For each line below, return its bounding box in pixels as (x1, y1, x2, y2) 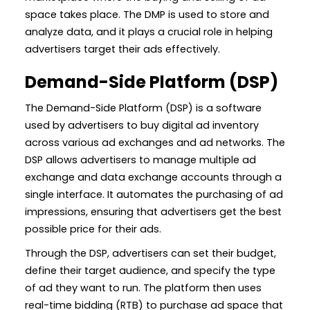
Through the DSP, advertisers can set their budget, (25, 246, 276, 260)
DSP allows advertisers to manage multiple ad (25, 152, 256, 167)
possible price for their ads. (25, 221, 161, 236)
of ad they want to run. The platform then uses (25, 280, 262, 295)
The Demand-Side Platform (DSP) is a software (25, 100, 262, 115)
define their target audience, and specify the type (25, 263, 275, 277)
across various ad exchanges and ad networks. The (25, 135, 285, 149)
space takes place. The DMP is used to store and (25, 7, 269, 21)
